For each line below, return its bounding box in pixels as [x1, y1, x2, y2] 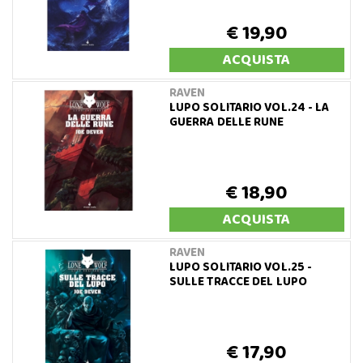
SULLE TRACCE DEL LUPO [169, 271, 307, 292]
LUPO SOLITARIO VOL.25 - [169, 257, 313, 277]
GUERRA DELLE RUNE [169, 112, 284, 132]
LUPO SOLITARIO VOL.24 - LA [169, 97, 330, 117]
